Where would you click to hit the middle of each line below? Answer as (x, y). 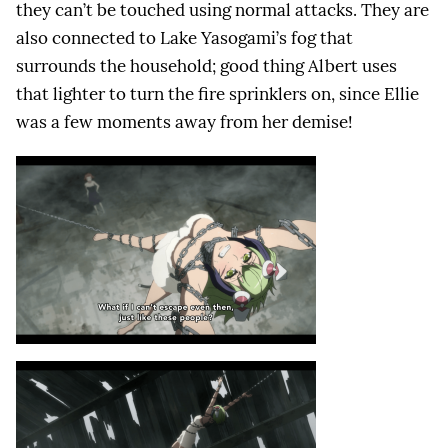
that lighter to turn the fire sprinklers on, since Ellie (217, 94)
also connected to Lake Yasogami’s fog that (184, 38)
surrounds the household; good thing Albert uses (206, 66)
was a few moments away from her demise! (184, 122)
